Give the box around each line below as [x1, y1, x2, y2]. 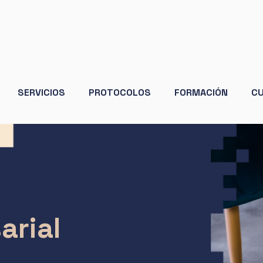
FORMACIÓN [174, 86, 228, 99]
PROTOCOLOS [88, 86, 151, 99]
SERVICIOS [17, 86, 65, 99]
